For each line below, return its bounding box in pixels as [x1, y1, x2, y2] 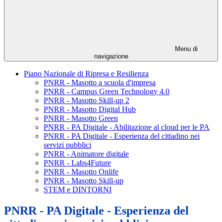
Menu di [173, 45, 198, 53]
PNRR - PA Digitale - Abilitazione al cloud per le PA [44, 123, 210, 132]
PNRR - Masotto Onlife [44, 167, 118, 176]
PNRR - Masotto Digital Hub [44, 105, 136, 114]
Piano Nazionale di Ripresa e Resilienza [24, 69, 149, 78]
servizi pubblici [44, 141, 91, 150]
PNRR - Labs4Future [44, 159, 111, 167]
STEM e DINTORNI [44, 185, 111, 194]
